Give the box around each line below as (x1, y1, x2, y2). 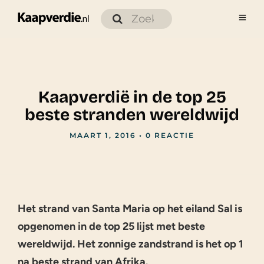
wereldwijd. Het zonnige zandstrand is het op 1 (18, 237, 243, 250)
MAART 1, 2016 (70, 131, 136, 140)
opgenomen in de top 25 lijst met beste (18, 219, 205, 233)
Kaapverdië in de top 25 (38, 87, 226, 107)
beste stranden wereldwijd (25, 105, 239, 125)
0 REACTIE (146, 131, 194, 140)
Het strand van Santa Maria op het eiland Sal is (18, 202, 242, 215)
